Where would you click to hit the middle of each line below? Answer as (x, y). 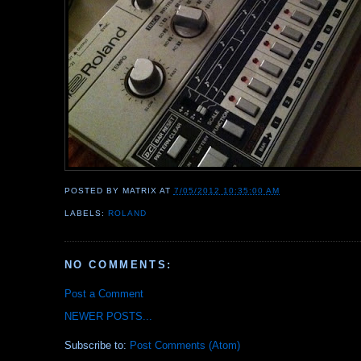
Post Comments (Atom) (185, 346)
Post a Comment (104, 294)
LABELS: (86, 214)
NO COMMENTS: (118, 264)
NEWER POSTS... (108, 317)
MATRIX (139, 191)
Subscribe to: (97, 346)
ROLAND (127, 214)
